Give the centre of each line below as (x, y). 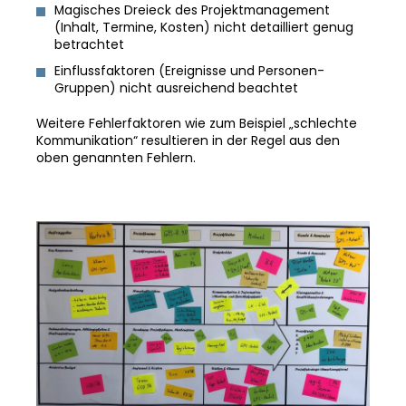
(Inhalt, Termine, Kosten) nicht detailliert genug (204, 28)
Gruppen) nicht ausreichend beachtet (176, 88)
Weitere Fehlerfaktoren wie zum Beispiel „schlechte (197, 124)
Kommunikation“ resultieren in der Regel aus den (188, 141)
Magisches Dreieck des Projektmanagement (192, 10)
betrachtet (89, 45)
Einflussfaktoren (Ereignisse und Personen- (189, 71)
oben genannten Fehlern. (116, 158)
